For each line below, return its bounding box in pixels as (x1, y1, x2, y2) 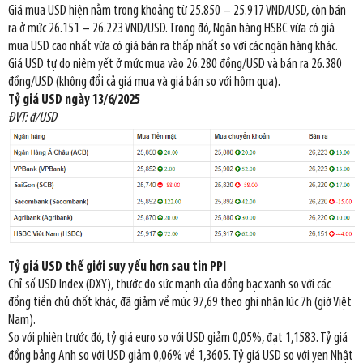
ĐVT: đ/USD (8, 111, 57, 125)
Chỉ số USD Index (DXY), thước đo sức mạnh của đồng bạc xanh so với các (8, 277, 331, 292)
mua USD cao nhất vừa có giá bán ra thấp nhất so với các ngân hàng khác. (8, 40, 338, 53)
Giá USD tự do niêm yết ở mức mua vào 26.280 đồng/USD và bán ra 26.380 (8, 58, 342, 71)
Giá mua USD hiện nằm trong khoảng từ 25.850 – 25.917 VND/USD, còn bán (8, 4, 346, 18)
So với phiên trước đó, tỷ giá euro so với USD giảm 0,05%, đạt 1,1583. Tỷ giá (8, 331, 348, 345)
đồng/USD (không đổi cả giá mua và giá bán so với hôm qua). (8, 75, 280, 89)
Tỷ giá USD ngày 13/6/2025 (8, 93, 140, 107)
